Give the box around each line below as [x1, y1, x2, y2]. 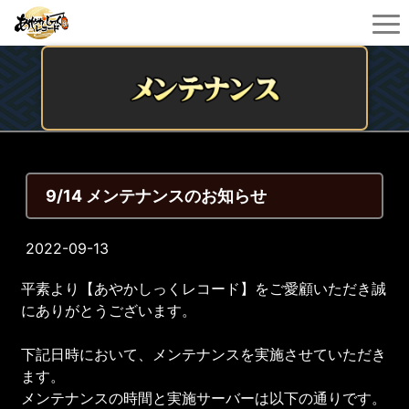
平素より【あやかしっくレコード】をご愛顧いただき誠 [21, 278, 387, 298]
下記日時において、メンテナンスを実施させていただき [21, 344, 387, 363]
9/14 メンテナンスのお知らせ [46, 185, 267, 205]
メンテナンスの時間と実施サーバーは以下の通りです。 [21, 388, 387, 407]
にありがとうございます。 [21, 300, 197, 320]
